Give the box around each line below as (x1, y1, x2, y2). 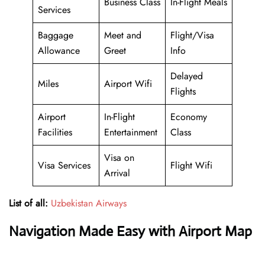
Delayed (170, 69, 203, 83)
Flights (170, 85, 196, 99)
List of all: (9, 196, 48, 211)
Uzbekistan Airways (51, 196, 127, 211)
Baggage (38, 28, 73, 43)
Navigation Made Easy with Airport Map (9, 222, 252, 241)
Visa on (104, 151, 134, 165)
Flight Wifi (170, 159, 212, 173)
